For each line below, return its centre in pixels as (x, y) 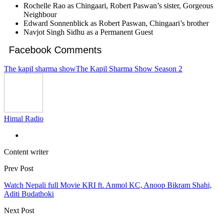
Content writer (26, 152)
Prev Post (19, 169)
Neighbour (40, 15)
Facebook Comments (55, 50)
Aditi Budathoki (29, 194)
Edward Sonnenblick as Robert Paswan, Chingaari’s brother (116, 23)
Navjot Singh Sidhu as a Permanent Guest (88, 32)
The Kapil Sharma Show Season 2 (129, 69)
